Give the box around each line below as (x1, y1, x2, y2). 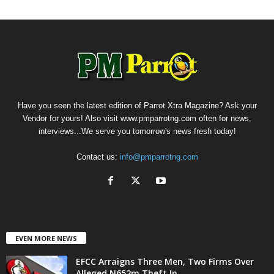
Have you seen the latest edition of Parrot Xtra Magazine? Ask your (17, 101, 257, 110)
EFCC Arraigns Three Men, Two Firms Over (76, 255, 254, 267)
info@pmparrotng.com (119, 152, 198, 161)
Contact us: (76, 152, 120, 161)
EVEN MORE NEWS (15, 233, 77, 243)
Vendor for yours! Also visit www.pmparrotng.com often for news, (23, 114, 251, 123)
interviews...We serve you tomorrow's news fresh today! (38, 127, 236, 136)
